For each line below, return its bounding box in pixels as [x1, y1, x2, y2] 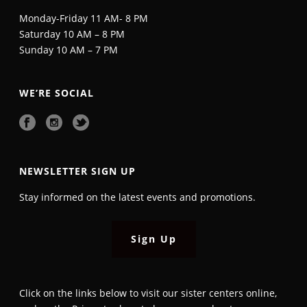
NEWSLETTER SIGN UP [19, 164, 136, 177]
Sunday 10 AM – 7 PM [19, 43, 119, 56]
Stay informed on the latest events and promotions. [19, 191, 256, 204]
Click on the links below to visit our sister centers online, [19, 286, 278, 299]
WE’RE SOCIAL [19, 86, 95, 99]
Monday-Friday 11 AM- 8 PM [19, 12, 149, 25]
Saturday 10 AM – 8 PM [19, 27, 125, 40]
